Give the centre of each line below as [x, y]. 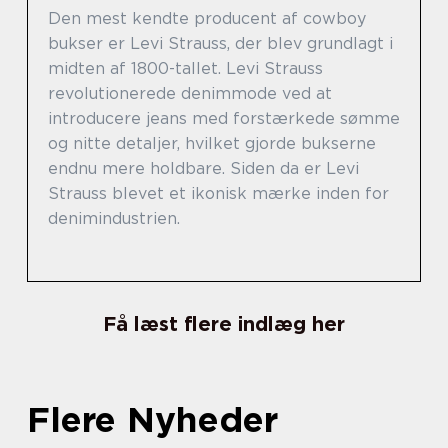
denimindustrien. [114, 218]
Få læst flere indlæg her [224, 324]
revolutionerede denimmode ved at [190, 93]
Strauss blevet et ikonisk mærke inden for [218, 193]
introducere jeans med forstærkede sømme [224, 118]
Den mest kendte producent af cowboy [207, 18]
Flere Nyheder [152, 419]
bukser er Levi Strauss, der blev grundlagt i [220, 43]
